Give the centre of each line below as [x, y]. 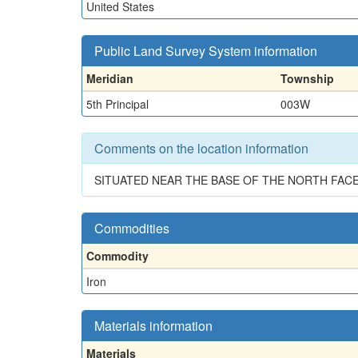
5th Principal [117, 103]
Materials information [153, 325]
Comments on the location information [201, 148]
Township [307, 78]
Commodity [117, 255]
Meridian [110, 78]
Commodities [132, 228]
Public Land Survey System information [206, 50]
